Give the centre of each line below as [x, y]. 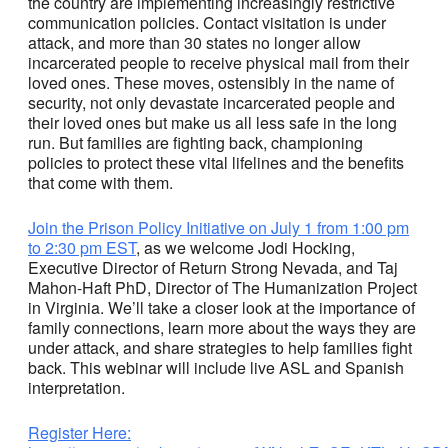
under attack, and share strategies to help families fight [220, 347]
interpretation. [76, 387]
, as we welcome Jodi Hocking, [245, 247]
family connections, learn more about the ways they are [222, 327]
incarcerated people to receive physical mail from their [218, 62]
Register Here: [79, 432]
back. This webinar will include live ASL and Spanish [216, 367]
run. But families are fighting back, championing [195, 142]
